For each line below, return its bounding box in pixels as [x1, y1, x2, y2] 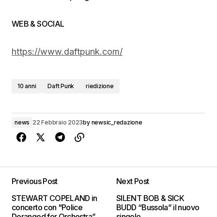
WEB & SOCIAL [12, 19, 66, 29]
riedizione [86, 82, 114, 90]
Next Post [116, 176, 149, 186]
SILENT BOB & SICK [116, 193, 185, 203]
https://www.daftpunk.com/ [12, 46, 123, 57]
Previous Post [12, 176, 58, 186]
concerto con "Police [12, 202, 83, 212]
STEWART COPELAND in [12, 193, 97, 203]
